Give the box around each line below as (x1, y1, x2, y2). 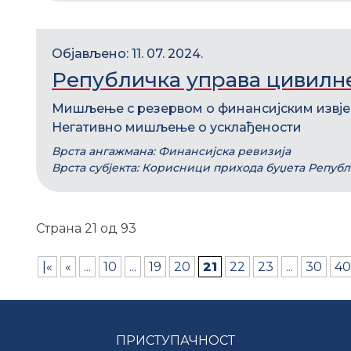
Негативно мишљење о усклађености (52, 120, 302, 135)
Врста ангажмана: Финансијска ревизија (52, 144, 291, 158)
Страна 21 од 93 (36, 221, 136, 236)
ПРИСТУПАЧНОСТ (116, 333, 235, 348)
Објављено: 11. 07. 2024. (52, 46, 203, 61)
